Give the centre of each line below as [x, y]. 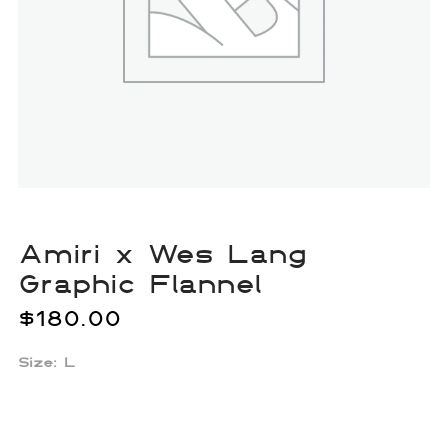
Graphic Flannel [139, 283]
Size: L [46, 362]
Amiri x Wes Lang [162, 253]
